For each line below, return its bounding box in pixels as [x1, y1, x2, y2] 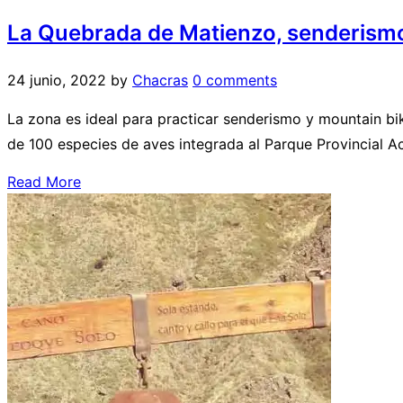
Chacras [132, 71, 188, 90]
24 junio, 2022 [7, 71, 106, 90]
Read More [7, 173, 81, 192]
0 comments [193, 71, 277, 90]
